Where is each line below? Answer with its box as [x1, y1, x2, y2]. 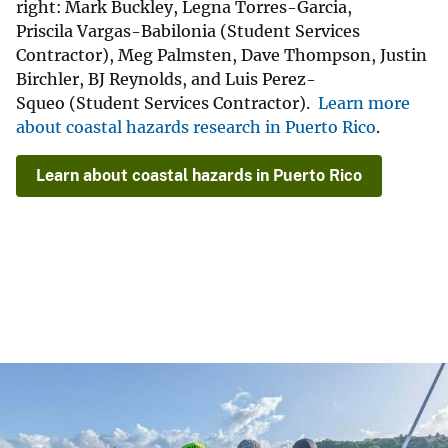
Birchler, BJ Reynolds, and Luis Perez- [16, 69, 316, 90]
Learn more [318, 93, 410, 114]
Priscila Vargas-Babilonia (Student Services [16, 21, 360, 42]
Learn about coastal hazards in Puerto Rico [36, 166, 362, 186]
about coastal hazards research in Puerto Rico [16, 117, 376, 138]
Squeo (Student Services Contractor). [16, 93, 318, 114]
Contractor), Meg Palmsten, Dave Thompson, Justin [16, 45, 427, 66]
